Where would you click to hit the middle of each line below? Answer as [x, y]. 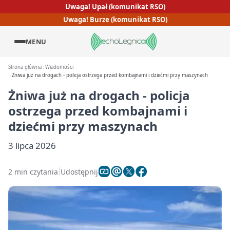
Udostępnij [79, 171]
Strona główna [25, 67]
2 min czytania [33, 171]
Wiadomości [60, 67]
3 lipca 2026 [32, 146]
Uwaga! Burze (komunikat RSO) [115, 20]
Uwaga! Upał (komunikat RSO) [115, 6]
